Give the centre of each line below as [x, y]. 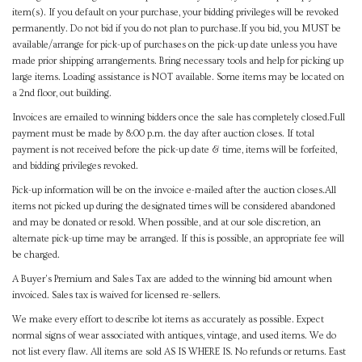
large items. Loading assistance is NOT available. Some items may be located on [178, 77]
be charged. [37, 255]
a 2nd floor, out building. [62, 93]
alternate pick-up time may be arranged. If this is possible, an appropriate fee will [178, 238]
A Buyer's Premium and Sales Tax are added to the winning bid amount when [172, 279]
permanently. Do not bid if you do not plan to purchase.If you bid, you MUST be [177, 28]
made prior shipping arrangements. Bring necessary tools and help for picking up [178, 61]
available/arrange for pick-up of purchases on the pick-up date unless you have [175, 44]
